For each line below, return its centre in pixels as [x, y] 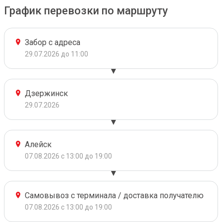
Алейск [38, 144]
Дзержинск [46, 93]
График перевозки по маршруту [86, 11]
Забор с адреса [53, 42]
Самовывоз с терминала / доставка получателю [114, 195]
